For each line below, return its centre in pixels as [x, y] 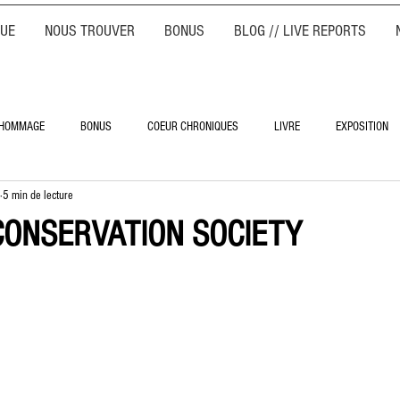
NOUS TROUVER [90, 31]
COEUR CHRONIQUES [193, 126]
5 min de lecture [38, 195]
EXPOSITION [362, 126]
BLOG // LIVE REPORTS [300, 31]
